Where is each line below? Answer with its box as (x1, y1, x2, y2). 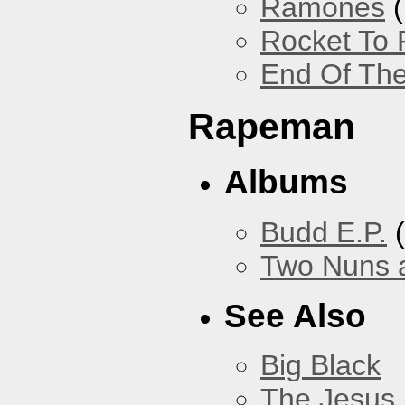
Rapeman (188, 106, 355, 148)
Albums (224, 163, 348, 202)
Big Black (260, 348, 381, 381)
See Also (224, 296, 366, 334)
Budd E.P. (260, 215, 387, 249)
